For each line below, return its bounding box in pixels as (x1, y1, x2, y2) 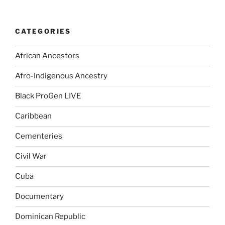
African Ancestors (15, 51, 79, 61)
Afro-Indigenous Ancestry (15, 71, 107, 81)
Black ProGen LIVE (15, 91, 81, 101)
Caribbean (15, 111, 52, 121)
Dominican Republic (15, 212, 85, 221)
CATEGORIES (15, 27, 71, 36)
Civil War (15, 152, 47, 161)
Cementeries (15, 132, 62, 141)
